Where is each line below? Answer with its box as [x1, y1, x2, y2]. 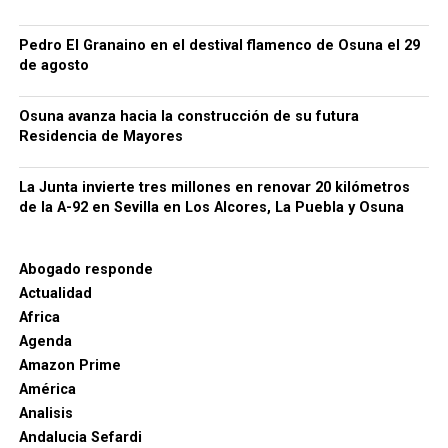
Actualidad [18, 285, 92, 303]
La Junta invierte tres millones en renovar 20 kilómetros [18, 179, 410, 197]
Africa [18, 309, 60, 327]
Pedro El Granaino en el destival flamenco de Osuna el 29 [18, 37, 420, 55]
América [18, 381, 76, 399]
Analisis [18, 405, 73, 423]
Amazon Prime [18, 357, 121, 375]
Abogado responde [18, 261, 153, 279]
